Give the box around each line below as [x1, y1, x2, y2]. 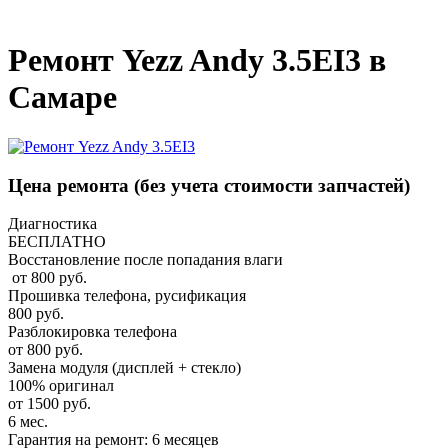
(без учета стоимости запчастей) [134, 174, 410, 196]
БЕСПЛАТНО [8, 233, 106, 251]
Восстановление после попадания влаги [8, 251, 283, 269]
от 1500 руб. [8, 395, 91, 413]
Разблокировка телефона [8, 323, 177, 341]
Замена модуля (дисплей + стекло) [8, 359, 241, 377]
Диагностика [8, 215, 97, 233]
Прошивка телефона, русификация [8, 287, 246, 305]
